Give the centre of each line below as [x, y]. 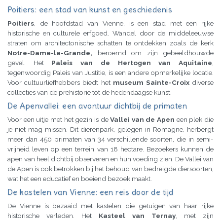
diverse [202, 82]
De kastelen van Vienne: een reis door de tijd [91, 192]
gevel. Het [30, 62]
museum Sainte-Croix [151, 82]
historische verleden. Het [53, 215]
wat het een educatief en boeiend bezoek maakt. [80, 178]
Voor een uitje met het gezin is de [59, 119]
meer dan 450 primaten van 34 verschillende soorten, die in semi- [110, 139]
